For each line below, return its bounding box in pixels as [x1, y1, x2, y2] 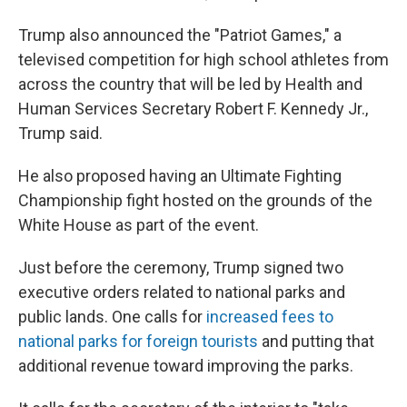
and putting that [258, 332, 374, 351]
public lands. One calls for [18, 307, 203, 326]
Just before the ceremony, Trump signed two [18, 258, 343, 277]
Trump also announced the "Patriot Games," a [18, 25, 342, 45]
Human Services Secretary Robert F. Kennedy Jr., [18, 99, 368, 118]
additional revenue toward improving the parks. [18, 356, 353, 375]
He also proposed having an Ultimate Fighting [18, 166, 342, 185]
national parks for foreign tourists [18, 332, 258, 351]
